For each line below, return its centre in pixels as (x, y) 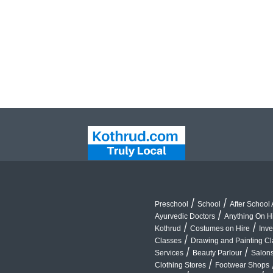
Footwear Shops (242, 265)
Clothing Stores (180, 265)
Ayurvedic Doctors (185, 217)
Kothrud (168, 229)
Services (169, 253)
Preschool (172, 204)
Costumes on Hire (220, 229)
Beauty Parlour (217, 253)
